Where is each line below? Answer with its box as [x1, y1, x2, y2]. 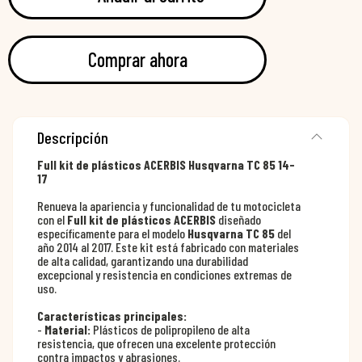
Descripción [37, 128, 108, 148]
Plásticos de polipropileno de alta [90, 322, 250, 338]
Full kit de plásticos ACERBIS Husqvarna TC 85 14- [37, 157, 295, 173]
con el [37, 212, 67, 228]
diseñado [216, 212, 261, 228]
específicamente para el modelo [37, 225, 187, 242]
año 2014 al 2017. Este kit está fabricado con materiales [37, 239, 299, 255]
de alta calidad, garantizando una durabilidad [37, 253, 248, 269]
